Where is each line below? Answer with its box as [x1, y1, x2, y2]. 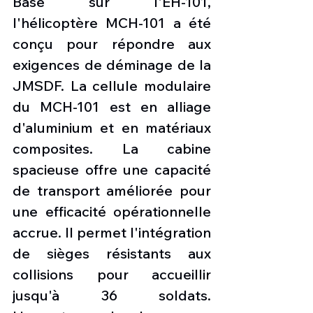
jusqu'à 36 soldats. [13, 286, 211, 305]
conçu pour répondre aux [13, 35, 211, 53]
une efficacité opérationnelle [13, 203, 211, 221]
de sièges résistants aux [13, 245, 211, 263]
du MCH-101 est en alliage [13, 98, 211, 116]
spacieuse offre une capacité [13, 161, 211, 179]
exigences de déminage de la [13, 56, 211, 74]
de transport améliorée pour [13, 182, 211, 200]
